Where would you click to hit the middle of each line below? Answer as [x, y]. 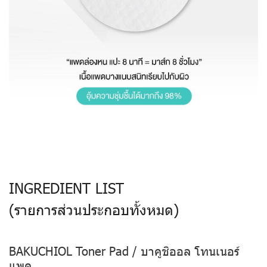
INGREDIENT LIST [66, 187]
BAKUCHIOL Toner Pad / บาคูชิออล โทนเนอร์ [124, 250]
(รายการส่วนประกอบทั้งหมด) [94, 209]
